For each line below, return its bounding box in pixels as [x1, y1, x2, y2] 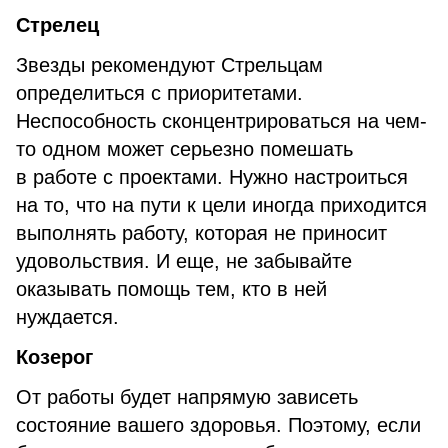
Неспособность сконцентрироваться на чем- [16, 110, 427, 132]
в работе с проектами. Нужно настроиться [16, 166, 408, 188]
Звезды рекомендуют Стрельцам [16, 54, 323, 76]
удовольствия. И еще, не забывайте [16, 250, 352, 272]
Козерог [16, 346, 93, 368]
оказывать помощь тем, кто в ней [16, 278, 327, 300]
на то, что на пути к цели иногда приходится [16, 194, 427, 216]
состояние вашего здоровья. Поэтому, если [16, 414, 421, 436]
